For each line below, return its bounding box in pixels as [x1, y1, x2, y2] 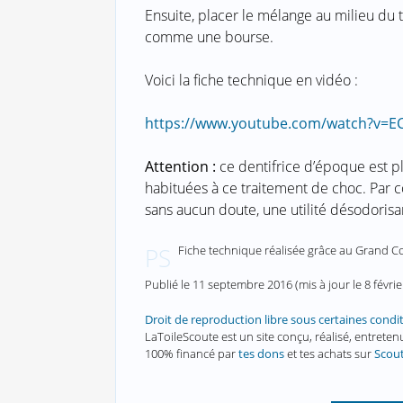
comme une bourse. [144, 27, 273, 48]
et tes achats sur [283, 345, 374, 362]
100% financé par [144, 345, 238, 362]
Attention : [144, 157, 219, 177]
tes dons [237, 345, 284, 362]
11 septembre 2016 [192, 276, 292, 293]
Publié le [144, 276, 193, 293]
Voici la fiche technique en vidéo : [144, 70, 358, 91]
